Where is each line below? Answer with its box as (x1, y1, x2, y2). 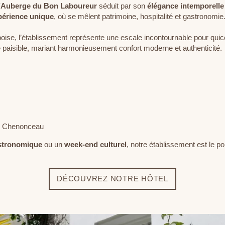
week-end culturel (64, 140, 127, 149)
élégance (147, 2, 178, 10)
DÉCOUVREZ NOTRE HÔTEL (57, 174, 168, 183)
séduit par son (97, 2, 147, 10)
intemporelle (180, 2, 224, 10)
